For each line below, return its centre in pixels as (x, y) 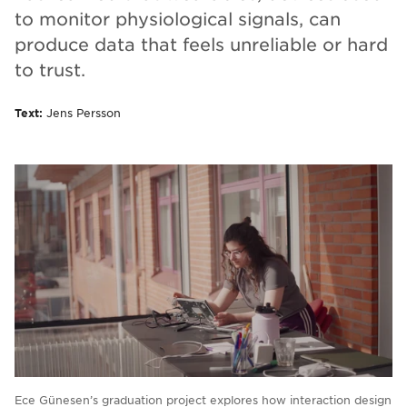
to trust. (50, 69)
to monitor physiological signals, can (178, 19)
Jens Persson (82, 113)
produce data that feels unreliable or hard (201, 44)
